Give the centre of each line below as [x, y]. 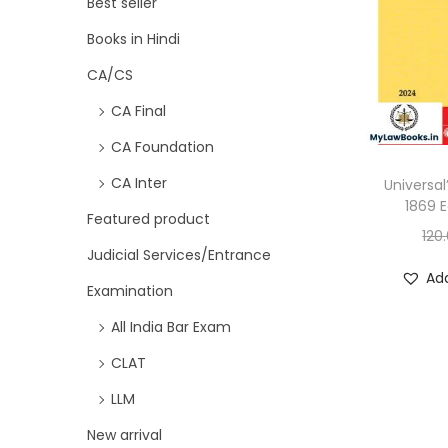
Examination [130, 291]
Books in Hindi [133, 39]
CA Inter [139, 183]
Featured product [148, 219]
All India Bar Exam [171, 327]
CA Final [138, 111]
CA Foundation [162, 147]
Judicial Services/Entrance [179, 255]
